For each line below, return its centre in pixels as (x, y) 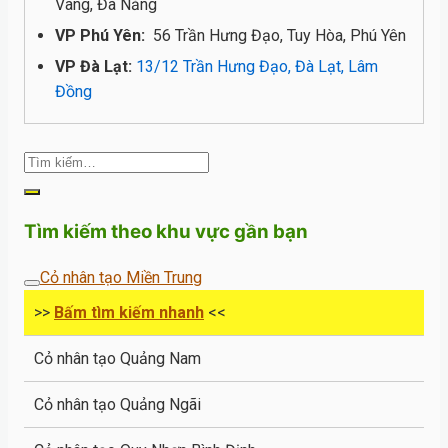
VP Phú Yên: (104, 35)
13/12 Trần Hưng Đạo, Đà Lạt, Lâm (257, 67)
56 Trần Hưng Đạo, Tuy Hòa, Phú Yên (279, 35)
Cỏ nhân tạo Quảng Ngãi (117, 404)
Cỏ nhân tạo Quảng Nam (117, 358)
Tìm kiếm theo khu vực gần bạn (166, 232)
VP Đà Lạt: (93, 67)
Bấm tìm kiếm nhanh (129, 312)
